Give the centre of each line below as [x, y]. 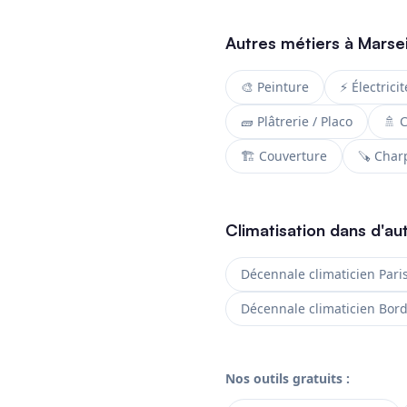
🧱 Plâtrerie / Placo [297, 122]
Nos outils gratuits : [288, 379]
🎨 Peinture [275, 87]
